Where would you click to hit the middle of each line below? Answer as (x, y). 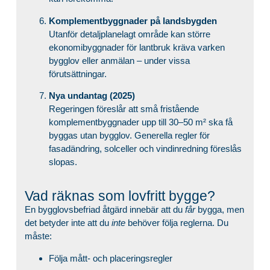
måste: (38, 236)
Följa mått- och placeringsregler (110, 258)
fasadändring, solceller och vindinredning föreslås (145, 149)
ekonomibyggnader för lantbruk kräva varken (137, 47)
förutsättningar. (77, 74)
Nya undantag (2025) (92, 96)
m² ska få (214, 122)
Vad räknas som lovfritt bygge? (120, 196)
